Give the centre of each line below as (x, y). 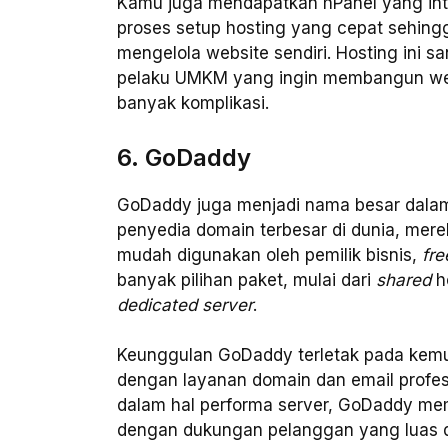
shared (403, 279)
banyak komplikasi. (193, 103)
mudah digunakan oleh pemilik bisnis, (269, 254)
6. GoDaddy (184, 157)
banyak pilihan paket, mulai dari (246, 279)
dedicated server (185, 304)
